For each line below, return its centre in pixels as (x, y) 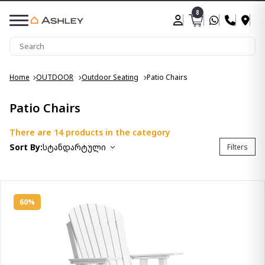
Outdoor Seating (110, 77)
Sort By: (26, 147)
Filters (237, 147)
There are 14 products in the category (90, 132)
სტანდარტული (74, 147)
